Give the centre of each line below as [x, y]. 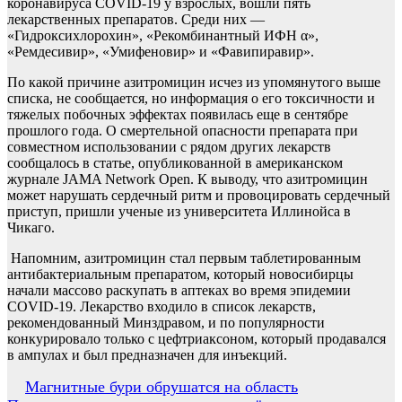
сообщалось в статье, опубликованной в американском [175, 163]
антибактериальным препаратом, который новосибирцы [180, 274]
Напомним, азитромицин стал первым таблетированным [184, 258]
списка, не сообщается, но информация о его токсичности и [191, 98]
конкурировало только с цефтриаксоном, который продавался [197, 339]
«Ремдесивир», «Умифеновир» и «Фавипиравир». [161, 52]
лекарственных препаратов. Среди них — [136, 19]
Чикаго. [31, 227]
